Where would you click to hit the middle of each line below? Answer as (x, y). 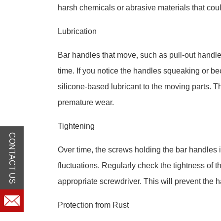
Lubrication (77, 31)
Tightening (76, 126)
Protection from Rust (93, 205)
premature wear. (86, 102)
